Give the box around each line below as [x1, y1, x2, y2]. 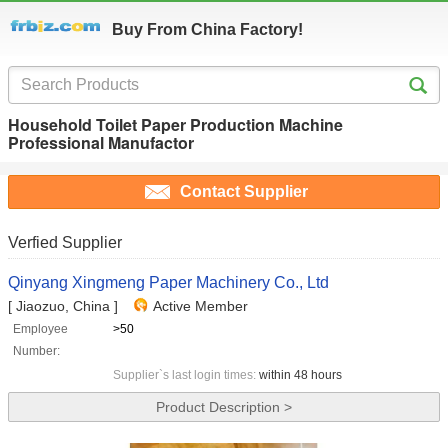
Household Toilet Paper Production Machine [8, 113, 343, 136]
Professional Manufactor [8, 131, 194, 154]
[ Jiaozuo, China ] [8, 298, 118, 315]
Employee [13, 322, 68, 337]
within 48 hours [259, 368, 342, 383]
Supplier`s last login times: [113, 368, 259, 383]
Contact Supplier [180, 183, 308, 201]
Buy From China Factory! [112, 21, 303, 38]
